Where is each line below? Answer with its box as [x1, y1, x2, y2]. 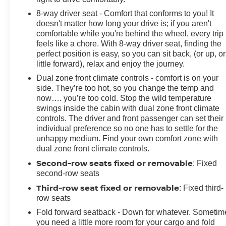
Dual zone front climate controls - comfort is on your [36, 73, 219, 82]
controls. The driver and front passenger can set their [36, 114, 224, 123]
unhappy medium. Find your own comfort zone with [36, 134, 218, 143]
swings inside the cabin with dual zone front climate [36, 103, 220, 112]
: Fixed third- [179, 183, 224, 192]
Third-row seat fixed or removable [36, 182, 180, 193]
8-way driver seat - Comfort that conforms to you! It [36, 9, 214, 18]
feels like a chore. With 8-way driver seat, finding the [36, 39, 222, 48]
